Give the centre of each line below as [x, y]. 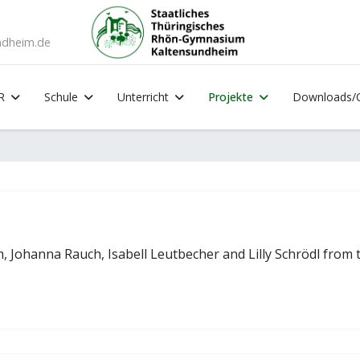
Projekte [230, 97]
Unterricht [143, 97]
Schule [61, 97]
